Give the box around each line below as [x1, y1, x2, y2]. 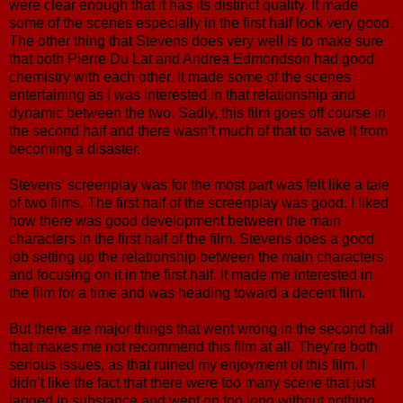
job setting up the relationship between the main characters [9, 248, 383, 264]
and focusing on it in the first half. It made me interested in [9, 266, 372, 282]
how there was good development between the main [9, 212, 341, 228]
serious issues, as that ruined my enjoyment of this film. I [9, 356, 365, 372]
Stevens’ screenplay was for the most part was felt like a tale [9, 176, 390, 193]
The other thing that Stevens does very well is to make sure [9, 32, 383, 49]
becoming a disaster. [9, 140, 140, 157]
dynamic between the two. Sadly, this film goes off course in [9, 104, 386, 121]
